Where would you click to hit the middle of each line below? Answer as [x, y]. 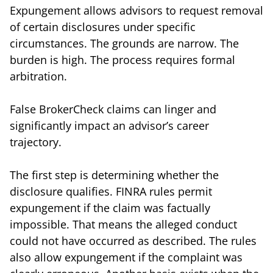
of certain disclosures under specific [103, 27]
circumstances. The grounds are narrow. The [124, 43]
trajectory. [36, 142]
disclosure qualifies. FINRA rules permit [111, 191]
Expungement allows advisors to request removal [136, 10]
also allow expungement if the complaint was [126, 257]
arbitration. [38, 76]
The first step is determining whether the [114, 175]
